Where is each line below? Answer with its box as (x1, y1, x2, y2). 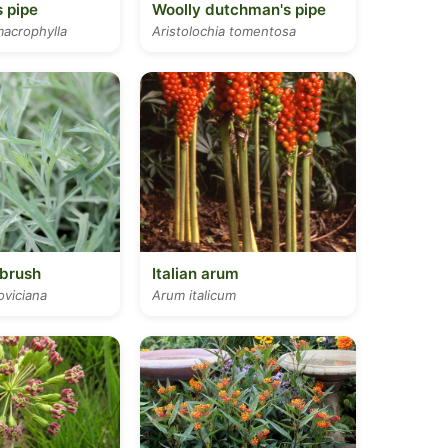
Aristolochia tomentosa (152, 23, 296, 39)
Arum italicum (152, 287, 236, 303)
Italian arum (152, 264, 239, 283)
